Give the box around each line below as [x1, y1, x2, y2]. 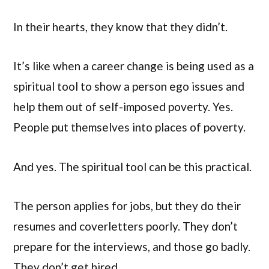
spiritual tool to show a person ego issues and [13, 79, 244, 94]
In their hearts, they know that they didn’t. [13, 19, 228, 34]
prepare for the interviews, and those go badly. [13, 239, 250, 253]
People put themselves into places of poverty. [13, 120, 246, 134]
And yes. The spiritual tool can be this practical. [13, 159, 252, 174]
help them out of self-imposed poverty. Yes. [13, 100, 233, 114]
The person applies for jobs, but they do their [13, 198, 241, 213]
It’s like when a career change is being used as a [13, 59, 254, 73]
